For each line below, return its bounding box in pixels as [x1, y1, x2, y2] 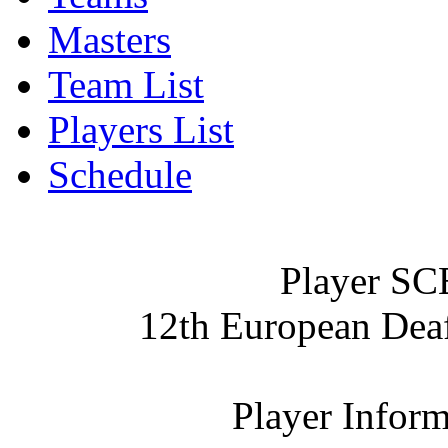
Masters [48, 17, 171, 61]
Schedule [48, 152, 192, 196]
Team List [48, 62, 204, 106]
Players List [48, 107, 234, 151]
